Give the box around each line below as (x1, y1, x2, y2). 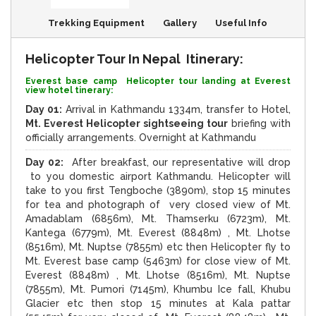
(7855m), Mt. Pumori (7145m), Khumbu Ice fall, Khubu (25, 283, 291, 295)
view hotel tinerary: (25, 85, 113, 95)
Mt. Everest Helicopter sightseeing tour (25, 117, 228, 129)
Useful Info (214, 17, 267, 28)
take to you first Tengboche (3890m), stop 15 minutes (25, 184, 291, 196)
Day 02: (25, 156, 63, 168)
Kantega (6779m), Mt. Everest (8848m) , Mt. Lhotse (25, 226, 291, 238)
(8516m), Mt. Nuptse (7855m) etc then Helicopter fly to (25, 241, 291, 253)
